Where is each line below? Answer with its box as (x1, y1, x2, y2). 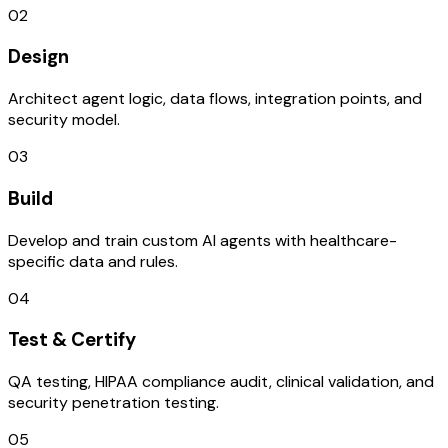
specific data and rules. (8, 250, 178, 272)
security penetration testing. (8, 392, 219, 413)
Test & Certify (8, 327, 136, 353)
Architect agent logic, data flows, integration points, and (8, 88, 422, 110)
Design (8, 44, 69, 70)
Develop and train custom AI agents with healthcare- (8, 229, 397, 251)
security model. (8, 109, 120, 131)
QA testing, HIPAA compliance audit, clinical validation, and (8, 371, 434, 392)
